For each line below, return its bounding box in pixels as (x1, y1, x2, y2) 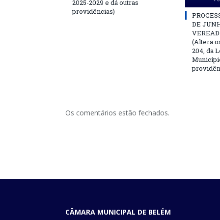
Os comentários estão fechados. (65, 108, 169, 117)
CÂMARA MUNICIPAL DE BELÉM (65, 207, 171, 217)
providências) (72, 7, 115, 16)
